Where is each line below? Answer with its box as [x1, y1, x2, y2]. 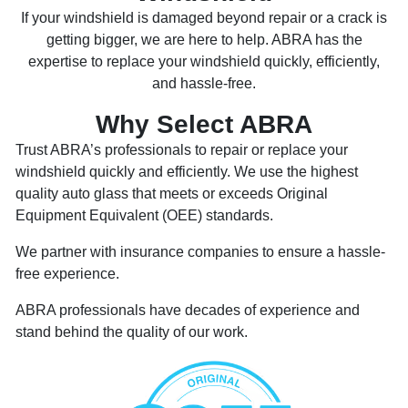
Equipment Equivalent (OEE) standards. [15, 208, 273, 224]
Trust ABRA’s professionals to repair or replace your [15, 142, 348, 158]
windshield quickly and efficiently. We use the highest [15, 164, 358, 180]
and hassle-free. [152, 76, 256, 92]
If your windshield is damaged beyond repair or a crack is [21, 10, 387, 26]
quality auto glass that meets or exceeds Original [15, 186, 328, 202]
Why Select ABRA [96, 110, 312, 139]
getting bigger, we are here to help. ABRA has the [46, 32, 362, 48]
